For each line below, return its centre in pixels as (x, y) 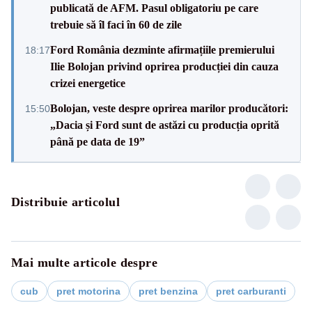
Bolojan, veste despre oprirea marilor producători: (169, 108)
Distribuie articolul (65, 202)
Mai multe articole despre (85, 262)
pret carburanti (251, 291)
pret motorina (88, 291)
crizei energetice (88, 83)
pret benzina (168, 291)
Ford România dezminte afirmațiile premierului (162, 49)
